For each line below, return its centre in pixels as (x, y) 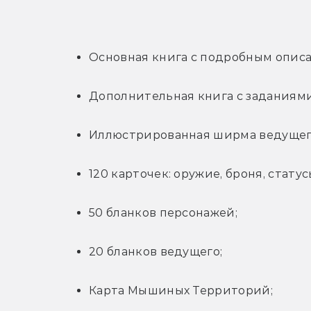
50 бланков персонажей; (163, 213)
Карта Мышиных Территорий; (181, 291)
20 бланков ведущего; (156, 252)
